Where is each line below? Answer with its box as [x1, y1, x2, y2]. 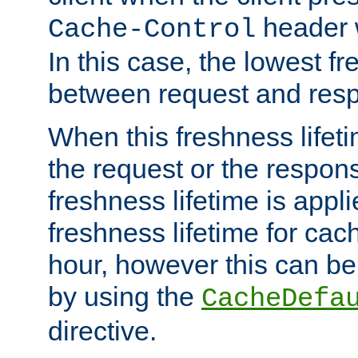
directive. [48, 315, 157, 346]
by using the [48, 280, 201, 312]
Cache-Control [48, 14, 256, 45]
